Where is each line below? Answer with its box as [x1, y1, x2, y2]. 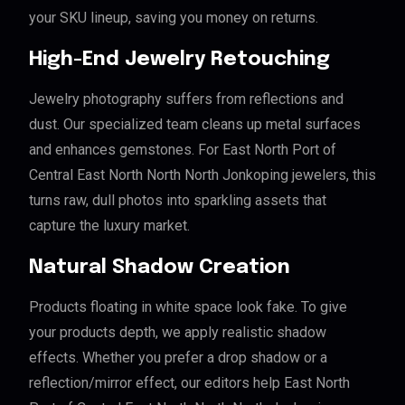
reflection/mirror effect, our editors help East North [29, 374, 350, 392]
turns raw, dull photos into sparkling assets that [29, 192, 326, 210]
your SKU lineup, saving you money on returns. [29, 9, 318, 27]
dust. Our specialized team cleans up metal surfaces [29, 116, 361, 134]
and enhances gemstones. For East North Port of [29, 141, 336, 159]
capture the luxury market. [29, 217, 190, 235]
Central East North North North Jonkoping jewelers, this [29, 166, 376, 184]
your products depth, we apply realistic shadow [29, 324, 326, 342]
